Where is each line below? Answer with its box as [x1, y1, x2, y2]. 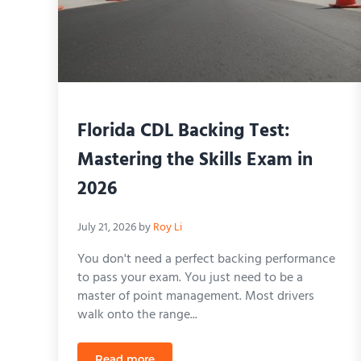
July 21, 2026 [77, 218, 136, 238]
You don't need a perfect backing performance [77, 248, 335, 270]
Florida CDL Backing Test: [77, 116, 290, 146]
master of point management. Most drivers [77, 285, 314, 307]
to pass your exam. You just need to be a [77, 267, 303, 288]
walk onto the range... [77, 304, 197, 326]
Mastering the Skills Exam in [77, 145, 313, 175]
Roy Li [153, 218, 182, 238]
